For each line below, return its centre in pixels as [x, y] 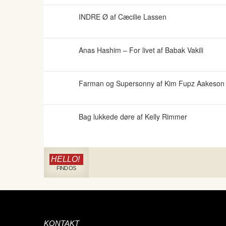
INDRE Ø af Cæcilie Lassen [123, 17]
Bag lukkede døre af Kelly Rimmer [133, 117]
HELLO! [65, 159]
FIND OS [66, 168]
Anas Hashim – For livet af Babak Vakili [141, 50]
